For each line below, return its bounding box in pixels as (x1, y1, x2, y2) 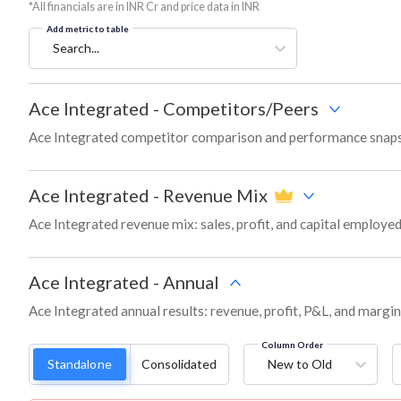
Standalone (47, 356, 112, 372)
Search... (53, 40, 99, 56)
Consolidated (141, 356, 218, 372)
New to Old (267, 356, 332, 372)
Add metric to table (47, 23, 129, 35)
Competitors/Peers (163, 98, 319, 120)
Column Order (260, 339, 323, 351)
